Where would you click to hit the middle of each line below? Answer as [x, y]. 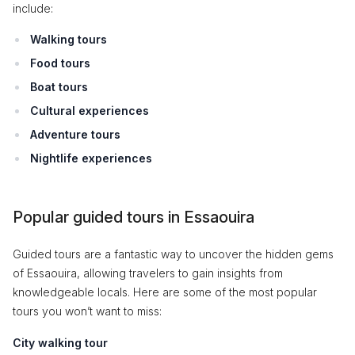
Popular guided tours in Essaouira [134, 217]
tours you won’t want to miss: [87, 311]
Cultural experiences [90, 111]
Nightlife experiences [91, 158]
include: [33, 8]
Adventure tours [75, 134]
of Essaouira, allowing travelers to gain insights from [148, 273]
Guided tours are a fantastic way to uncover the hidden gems [173, 254]
